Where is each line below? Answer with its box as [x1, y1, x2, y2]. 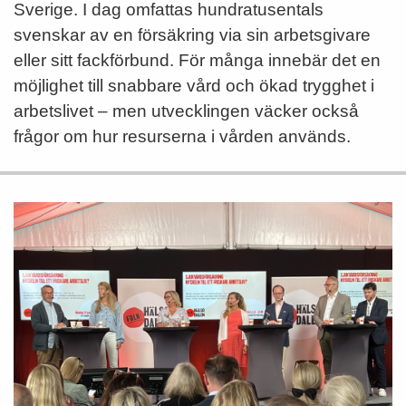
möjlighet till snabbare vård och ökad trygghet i [14, 76, 374, 95]
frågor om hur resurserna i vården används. [14, 127, 351, 146]
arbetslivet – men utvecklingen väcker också [14, 101, 359, 121]
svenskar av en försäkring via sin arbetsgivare [14, 25, 371, 44]
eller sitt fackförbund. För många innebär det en [14, 51, 381, 70]
